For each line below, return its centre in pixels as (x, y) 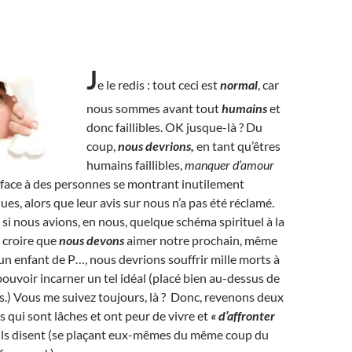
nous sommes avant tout (154, 108)
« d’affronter (243, 315)
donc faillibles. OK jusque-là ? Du (174, 127)
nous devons (93, 240)
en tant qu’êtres (237, 146)
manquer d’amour (228, 165)
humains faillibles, (134, 165)
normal (239, 84)
